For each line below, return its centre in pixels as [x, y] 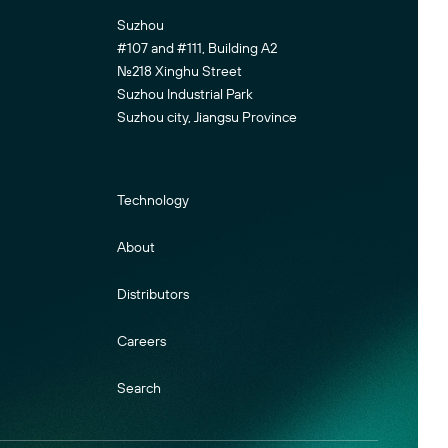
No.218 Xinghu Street [184, 70]
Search [139, 387]
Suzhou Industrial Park [189, 93]
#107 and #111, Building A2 [197, 47]
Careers [142, 340]
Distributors [153, 293]
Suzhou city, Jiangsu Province [207, 116]
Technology [153, 199]
